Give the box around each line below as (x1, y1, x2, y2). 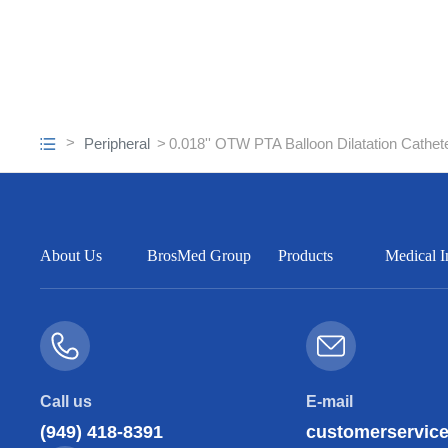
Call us (40, 393, 93, 411)
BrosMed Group (147, 247, 252, 265)
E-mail (305, 393, 353, 411)
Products (278, 247, 333, 265)
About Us (40, 247, 103, 265)
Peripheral (84, 135, 151, 153)
